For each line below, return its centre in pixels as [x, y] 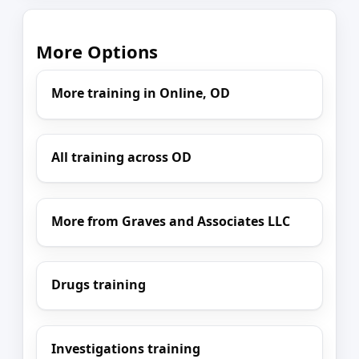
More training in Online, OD [141, 93]
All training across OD [122, 157]
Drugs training [99, 285]
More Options [97, 52]
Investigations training [126, 348]
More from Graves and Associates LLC [171, 221]
